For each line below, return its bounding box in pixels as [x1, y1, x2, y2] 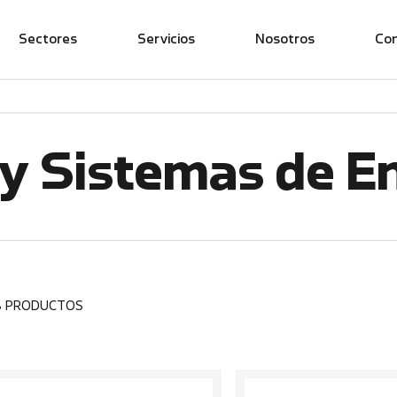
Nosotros [255, 33, 315, 46]
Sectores [19, 33, 77, 46]
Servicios [137, 33, 195, 46]
